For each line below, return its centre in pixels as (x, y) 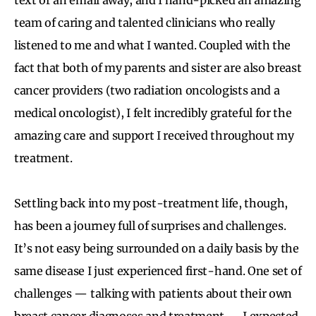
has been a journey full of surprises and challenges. (150, 225)
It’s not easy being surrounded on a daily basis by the (157, 248)
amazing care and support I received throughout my (154, 135)
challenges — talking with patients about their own (153, 293)
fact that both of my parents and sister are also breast (158, 67)
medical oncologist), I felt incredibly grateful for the (153, 113)
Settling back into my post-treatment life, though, (151, 203)
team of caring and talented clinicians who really (145, 22)
